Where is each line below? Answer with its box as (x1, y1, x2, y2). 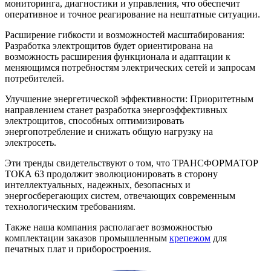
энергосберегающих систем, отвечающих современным (5, 191, 235, 201)
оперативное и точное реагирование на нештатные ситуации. (5, 9, 260, 20)
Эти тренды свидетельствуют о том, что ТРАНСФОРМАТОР (5, 158, 258, 169)
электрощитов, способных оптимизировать (5, 116, 184, 126)
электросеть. (5, 137, 56, 148)
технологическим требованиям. (5, 201, 135, 212)
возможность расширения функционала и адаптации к (5, 51, 230, 62)
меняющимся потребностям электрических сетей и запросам (5, 62, 255, 73)
